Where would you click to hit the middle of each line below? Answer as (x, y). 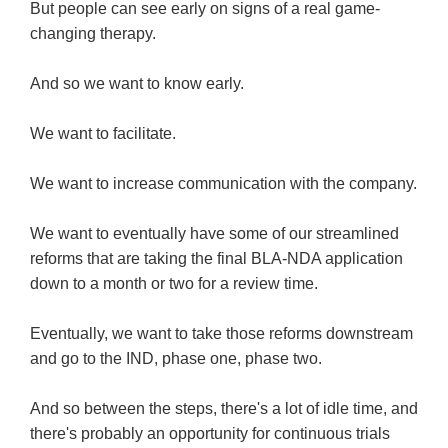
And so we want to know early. (137, 84)
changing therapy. (93, 34)
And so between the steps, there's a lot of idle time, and (224, 409)
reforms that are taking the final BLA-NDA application (216, 259)
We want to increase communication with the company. (223, 184)
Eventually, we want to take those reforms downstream (221, 334)
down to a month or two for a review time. (174, 284)
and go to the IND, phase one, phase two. (176, 359)
